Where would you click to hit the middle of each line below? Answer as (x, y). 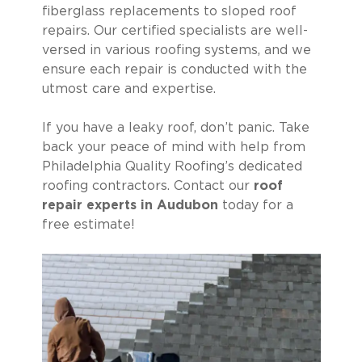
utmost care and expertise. (128, 89)
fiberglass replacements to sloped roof (169, 11)
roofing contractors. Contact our (147, 186)
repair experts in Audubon (130, 205)
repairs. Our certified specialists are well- (175, 31)
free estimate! (88, 225)
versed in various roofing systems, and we (176, 50)
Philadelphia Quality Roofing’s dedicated (172, 166)
